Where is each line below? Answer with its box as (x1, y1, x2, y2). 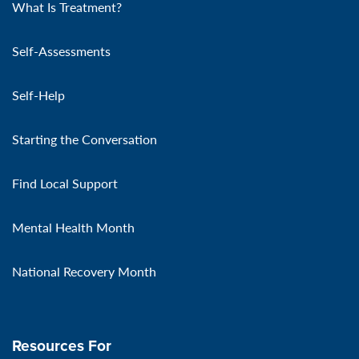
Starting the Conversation (12, 129, 157, 148)
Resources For (12, 333, 111, 357)
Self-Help (12, 85, 65, 104)
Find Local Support (12, 173, 118, 192)
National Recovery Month (12, 261, 156, 280)
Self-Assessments (12, 41, 111, 60)
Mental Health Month (12, 217, 135, 236)
